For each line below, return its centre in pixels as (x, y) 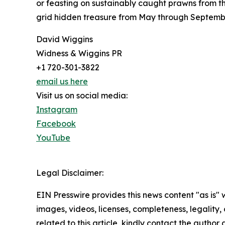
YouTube (53, 138)
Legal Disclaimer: (70, 173)
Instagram (57, 110)
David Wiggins (65, 39)
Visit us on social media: (82, 96)
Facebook (56, 124)
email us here (62, 82)
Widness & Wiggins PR (79, 53)
